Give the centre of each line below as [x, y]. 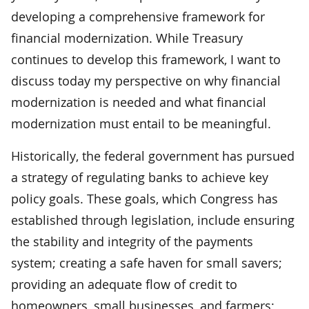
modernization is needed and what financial [139, 102]
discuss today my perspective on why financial [146, 80]
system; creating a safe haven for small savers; [147, 262]
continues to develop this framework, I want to [146, 59]
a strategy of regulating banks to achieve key [140, 177]
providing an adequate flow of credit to [124, 284]
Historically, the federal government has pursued [153, 156]
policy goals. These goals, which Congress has [144, 198]
